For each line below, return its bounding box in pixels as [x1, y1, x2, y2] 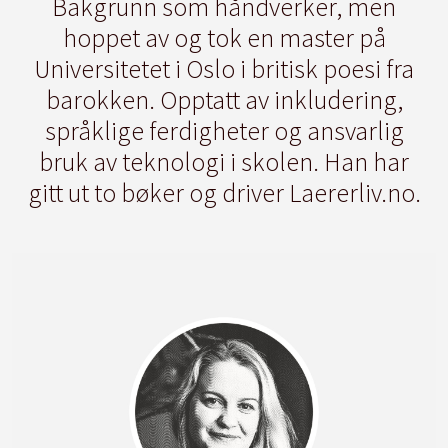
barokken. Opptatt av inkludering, [45, 83, 403, 117]
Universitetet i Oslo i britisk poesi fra [34, 52, 414, 86]
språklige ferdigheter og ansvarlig [44, 114, 404, 148]
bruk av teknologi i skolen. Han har [39, 145, 409, 179]
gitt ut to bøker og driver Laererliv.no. [27, 176, 421, 210]
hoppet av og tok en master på [62, 21, 386, 55]
